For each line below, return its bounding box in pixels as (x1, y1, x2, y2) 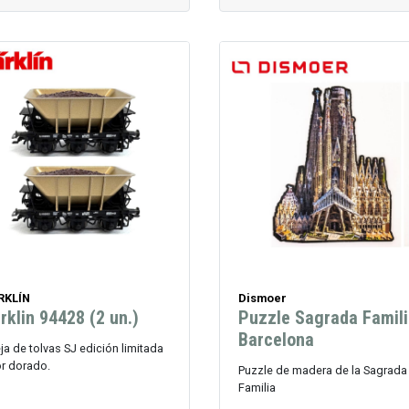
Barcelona (237, 329, 314, 351)
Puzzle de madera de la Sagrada (237, 363, 407, 378)
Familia (237, 381, 276, 395)
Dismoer (237, 291, 287, 306)
